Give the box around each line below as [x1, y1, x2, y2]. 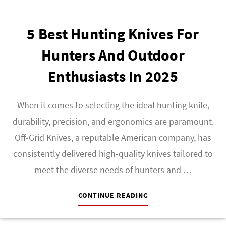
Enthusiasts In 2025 [48, 67, 178, 86]
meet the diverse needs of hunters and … [34, 164, 192, 176]
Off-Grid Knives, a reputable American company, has [15, 132, 211, 143]
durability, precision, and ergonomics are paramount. [12, 116, 214, 127]
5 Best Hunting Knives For [27, 24, 199, 43]
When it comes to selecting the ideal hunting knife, [17, 99, 209, 111]
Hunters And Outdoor [41, 45, 185, 65]
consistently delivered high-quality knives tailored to [13, 148, 213, 159]
